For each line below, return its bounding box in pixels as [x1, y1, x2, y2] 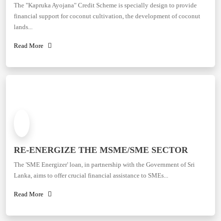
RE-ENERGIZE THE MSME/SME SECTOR [14, 145, 188, 155]
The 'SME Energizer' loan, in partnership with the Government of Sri [14, 161, 195, 168]
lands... [14, 23, 33, 31]
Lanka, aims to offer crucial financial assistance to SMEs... [14, 172, 168, 179]
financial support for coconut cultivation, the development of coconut [14, 12, 200, 20]
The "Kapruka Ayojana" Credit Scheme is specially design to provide [14, 1, 197, 9]
